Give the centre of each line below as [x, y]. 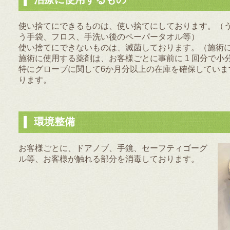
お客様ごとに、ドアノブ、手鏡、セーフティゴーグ [113, 148]
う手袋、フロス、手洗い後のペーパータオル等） [109, 37]
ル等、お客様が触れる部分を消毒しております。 [109, 159]
